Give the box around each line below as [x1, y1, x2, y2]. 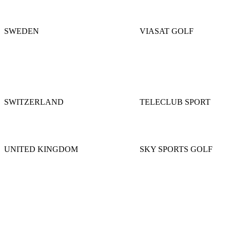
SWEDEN [4, 26, 39, 35]
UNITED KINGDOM [4, 144, 78, 154]
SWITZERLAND [4, 97, 64, 106]
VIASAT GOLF [140, 26, 194, 35]
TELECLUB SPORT [140, 97, 210, 106]
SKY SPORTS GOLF [140, 144, 213, 154]
